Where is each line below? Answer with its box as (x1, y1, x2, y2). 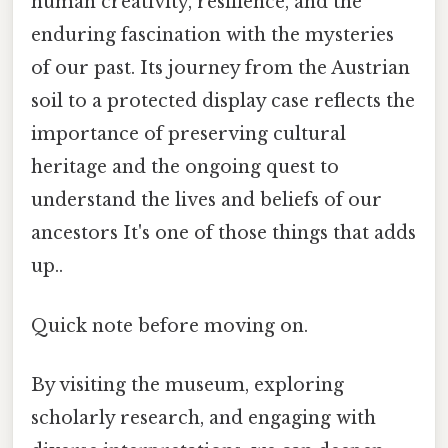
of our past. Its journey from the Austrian (31, 57, 410, 80)
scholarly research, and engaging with (31, 406, 376, 429)
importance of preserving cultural (31, 123, 346, 146)
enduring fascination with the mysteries (31, 24, 394, 47)
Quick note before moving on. (31, 314, 308, 337)
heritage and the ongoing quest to (31, 156, 339, 179)
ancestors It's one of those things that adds (31, 222, 416, 245)
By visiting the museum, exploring (31, 373, 344, 396)
